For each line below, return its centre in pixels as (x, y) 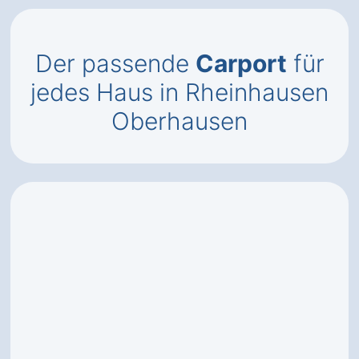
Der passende (115, 63)
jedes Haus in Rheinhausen (179, 92)
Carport (241, 63)
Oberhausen (179, 121)
